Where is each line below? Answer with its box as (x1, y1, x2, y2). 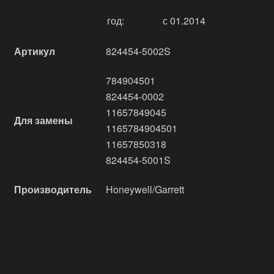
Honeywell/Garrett (106, 182, 184, 196)
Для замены (14, 113, 73, 127)
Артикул (14, 44, 55, 58)
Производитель (14, 182, 92, 196)
